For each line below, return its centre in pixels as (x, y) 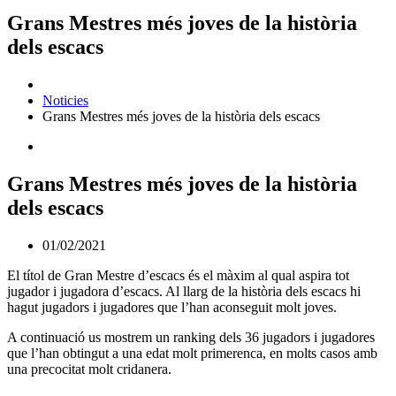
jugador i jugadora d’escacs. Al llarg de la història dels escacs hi (184, 291)
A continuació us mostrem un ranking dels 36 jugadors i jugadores (191, 337)
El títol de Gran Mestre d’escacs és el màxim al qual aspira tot (178, 275)
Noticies (65, 100)
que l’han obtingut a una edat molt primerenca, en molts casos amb (192, 353)
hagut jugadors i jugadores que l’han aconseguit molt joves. (172, 307)
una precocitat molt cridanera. (89, 369)
